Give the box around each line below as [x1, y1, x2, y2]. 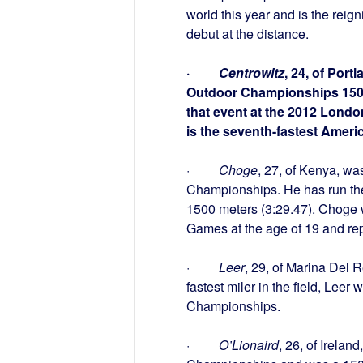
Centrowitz [218, 63, 284, 83]
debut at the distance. [186, 24, 309, 44]
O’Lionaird [218, 335, 279, 355]
